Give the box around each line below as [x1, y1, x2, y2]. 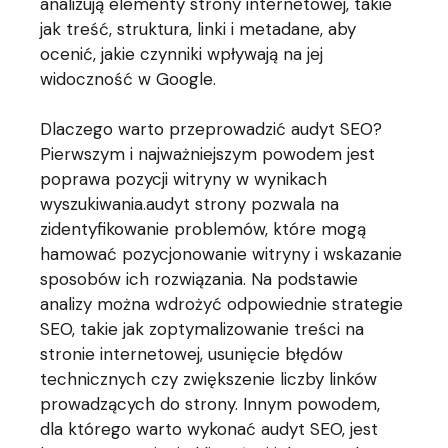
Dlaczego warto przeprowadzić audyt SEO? [40, 118, 383, 140]
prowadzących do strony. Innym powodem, [40, 393, 381, 415]
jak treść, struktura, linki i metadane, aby [40, 18, 357, 40]
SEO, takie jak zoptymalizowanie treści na [40, 318, 365, 340]
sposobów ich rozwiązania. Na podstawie [40, 268, 359, 290]
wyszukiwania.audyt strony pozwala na [40, 193, 340, 215]
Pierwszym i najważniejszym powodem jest [40, 143, 376, 165]
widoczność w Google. [40, 68, 217, 90]
